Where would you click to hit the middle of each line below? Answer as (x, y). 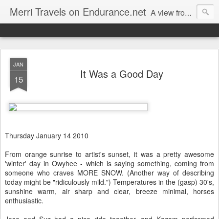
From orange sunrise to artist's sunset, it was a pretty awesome (109, 154)
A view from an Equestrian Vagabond (168, 12)
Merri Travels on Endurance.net (78, 11)
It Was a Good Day (122, 74)
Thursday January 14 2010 (47, 135)
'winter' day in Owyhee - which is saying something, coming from (109, 163)
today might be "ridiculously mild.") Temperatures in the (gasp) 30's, (109, 182)
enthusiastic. (24, 200)
